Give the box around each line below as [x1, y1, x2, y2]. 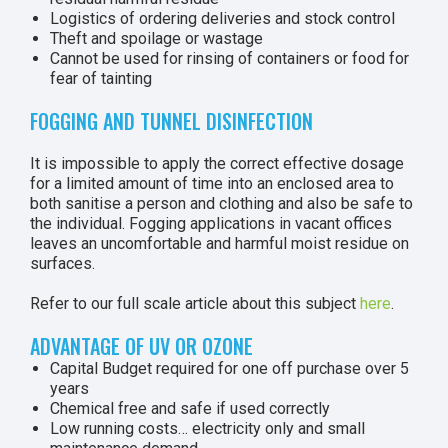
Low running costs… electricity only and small [50, 419, 365, 438]
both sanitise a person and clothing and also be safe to [30, 194, 413, 213]
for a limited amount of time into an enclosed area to [30, 174, 394, 193]
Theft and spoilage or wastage [50, 29, 263, 48]
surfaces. [30, 254, 95, 273]
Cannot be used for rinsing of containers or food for [50, 49, 409, 68]
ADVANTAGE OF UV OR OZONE [30, 331, 253, 361]
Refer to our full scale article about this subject [30, 294, 360, 313]
